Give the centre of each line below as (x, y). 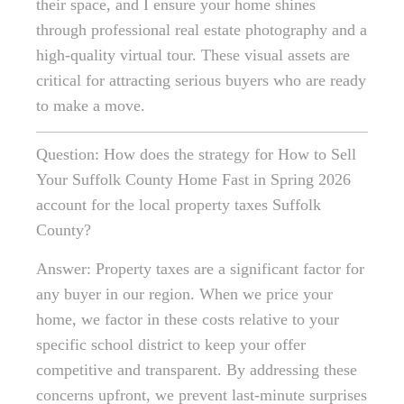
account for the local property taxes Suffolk (179, 205)
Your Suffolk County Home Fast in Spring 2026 (193, 180)
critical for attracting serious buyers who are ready (201, 81)
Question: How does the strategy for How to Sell (196, 155)
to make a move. (91, 106)
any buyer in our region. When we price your (184, 294)
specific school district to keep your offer (171, 345)
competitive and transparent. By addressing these (197, 370)
